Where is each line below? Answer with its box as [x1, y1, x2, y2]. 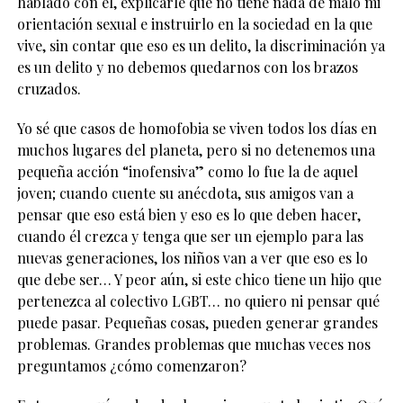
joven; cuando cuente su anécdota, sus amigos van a [16, 184, 354, 203]
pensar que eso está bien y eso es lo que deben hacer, [16, 205, 361, 225]
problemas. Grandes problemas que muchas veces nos [16, 335, 371, 354]
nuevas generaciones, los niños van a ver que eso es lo [16, 248, 368, 268]
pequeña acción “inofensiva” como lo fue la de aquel [16, 162, 358, 182]
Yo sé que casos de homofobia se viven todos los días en [16, 119, 377, 139]
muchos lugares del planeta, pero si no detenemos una [16, 140, 375, 160]
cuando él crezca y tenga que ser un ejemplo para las [16, 227, 363, 246]
